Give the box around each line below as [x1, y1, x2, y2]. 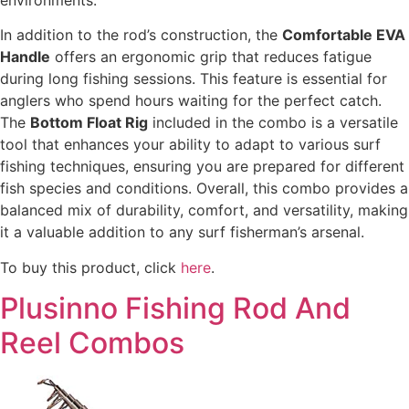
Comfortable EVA [282, 26, 405, 45]
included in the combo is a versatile [148, 113, 398, 132]
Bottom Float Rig [30, 113, 148, 132]
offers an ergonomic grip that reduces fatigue [50, 47, 372, 67]
